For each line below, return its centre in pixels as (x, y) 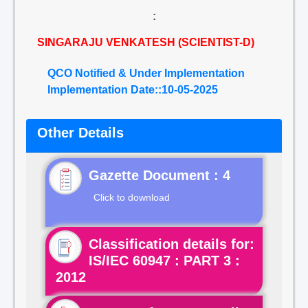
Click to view (87, 299)
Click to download (132, 197)
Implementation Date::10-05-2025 (133, 90)
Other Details (80, 133)
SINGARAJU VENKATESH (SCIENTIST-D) (146, 42)
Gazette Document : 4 (159, 175)
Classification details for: (172, 244)
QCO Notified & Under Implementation (146, 73)
